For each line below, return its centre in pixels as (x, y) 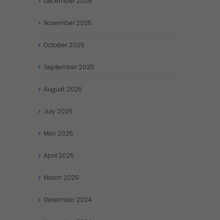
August (55, 89)
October (56, 45)
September (61, 67)
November (60, 23)
